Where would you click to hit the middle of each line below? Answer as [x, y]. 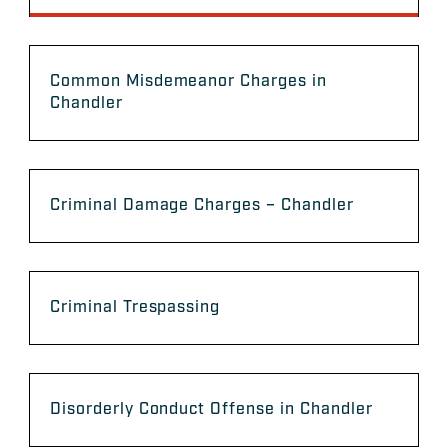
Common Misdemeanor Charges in [188, 82]
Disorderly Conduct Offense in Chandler [211, 410]
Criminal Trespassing [135, 308]
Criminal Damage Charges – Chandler [202, 206]
